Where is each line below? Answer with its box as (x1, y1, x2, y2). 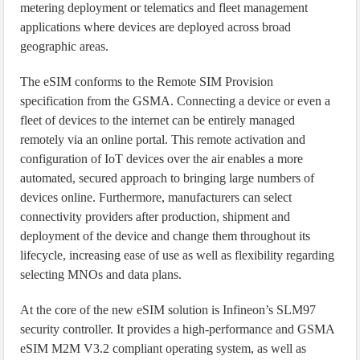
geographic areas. (20, 39, 109, 53)
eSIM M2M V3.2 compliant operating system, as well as (20, 342, 307, 355)
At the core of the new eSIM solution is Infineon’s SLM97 (20, 303, 317, 317)
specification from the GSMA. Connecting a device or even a (20, 94, 331, 108)
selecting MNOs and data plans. (20, 268, 182, 281)
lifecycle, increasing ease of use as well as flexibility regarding (20, 248, 335, 262)
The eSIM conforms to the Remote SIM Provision (20, 75, 274, 88)
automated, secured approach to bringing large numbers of (20, 171, 315, 185)
